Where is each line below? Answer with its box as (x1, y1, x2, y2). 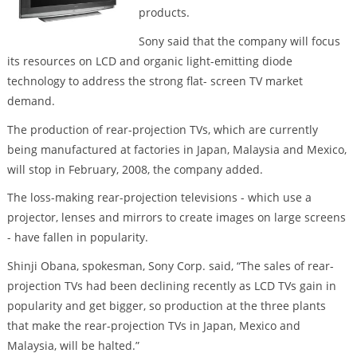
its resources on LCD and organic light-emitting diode (6, 53, 292, 69)
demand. (6, 92, 55, 108)
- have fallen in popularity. (6, 229, 148, 245)
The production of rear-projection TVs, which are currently (6, 121, 318, 137)
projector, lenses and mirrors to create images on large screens (6, 210, 346, 226)
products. (138, 5, 190, 21)
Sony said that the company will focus (138, 33, 340, 49)
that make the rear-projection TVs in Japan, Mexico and (6, 318, 300, 334)
